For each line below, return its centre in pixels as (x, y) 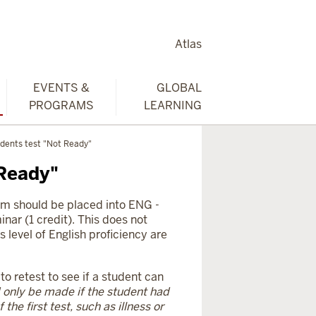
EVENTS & (62, 88)
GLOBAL (180, 88)
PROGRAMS (62, 105)
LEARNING (173, 105)
